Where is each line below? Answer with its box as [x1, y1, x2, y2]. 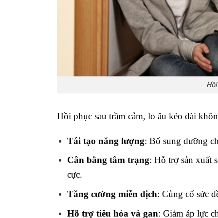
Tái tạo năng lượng [67, 135, 145, 146]
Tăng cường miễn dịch [67, 188, 157, 199]
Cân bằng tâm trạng [67, 155, 149, 165]
